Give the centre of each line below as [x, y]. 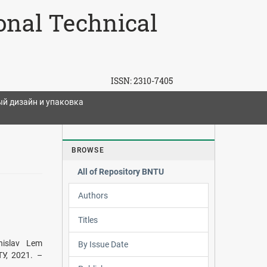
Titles [88, 220]
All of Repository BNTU [120, 171]
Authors [93, 195]
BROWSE [88, 150]
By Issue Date [103, 244]
